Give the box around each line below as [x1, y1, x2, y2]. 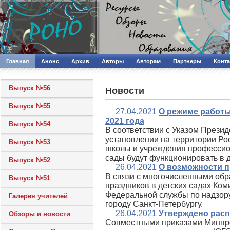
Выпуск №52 [9, 156, 50, 164]
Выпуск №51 [9, 174, 50, 182]
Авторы [102, 58, 124, 64]
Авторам [136, 58, 161, 64]
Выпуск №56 [9, 84, 50, 92]
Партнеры [173, 58, 201, 64]
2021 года [105, 117, 144, 125]
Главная [6, 58, 29, 64]
